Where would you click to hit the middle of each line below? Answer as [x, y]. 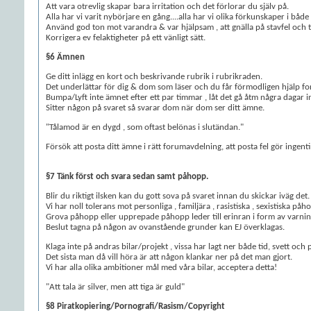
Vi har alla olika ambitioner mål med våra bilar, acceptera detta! [161, 268]
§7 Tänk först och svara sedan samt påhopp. [127, 177]
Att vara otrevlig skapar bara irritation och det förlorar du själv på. [167, 7]
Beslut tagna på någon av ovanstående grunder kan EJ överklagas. [165, 227]
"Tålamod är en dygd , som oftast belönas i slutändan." [145, 127]
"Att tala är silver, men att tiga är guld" [115, 287]
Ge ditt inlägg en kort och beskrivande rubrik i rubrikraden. [154, 77]
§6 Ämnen [65, 57]
